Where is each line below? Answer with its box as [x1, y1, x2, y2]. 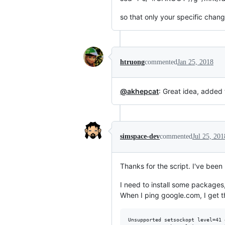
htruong [120, 58, 145, 66]
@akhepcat [120, 87, 159, 95]
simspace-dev [120, 133, 160, 141]
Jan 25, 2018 [177, 58, 213, 66]
